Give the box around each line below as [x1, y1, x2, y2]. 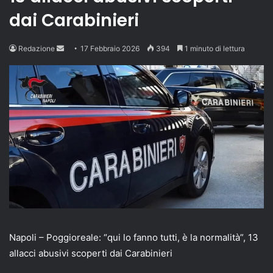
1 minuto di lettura [183, 43, 245, 53]
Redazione [18, 43, 55, 53]
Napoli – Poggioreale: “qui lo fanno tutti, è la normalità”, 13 [9, 232, 258, 244]
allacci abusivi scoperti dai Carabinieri [9, 247, 172, 260]
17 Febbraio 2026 [80, 43, 140, 53]
